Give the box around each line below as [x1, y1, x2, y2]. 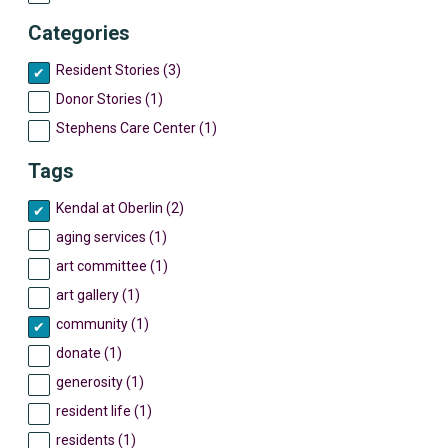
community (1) [56, 316, 149, 332]
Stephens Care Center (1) [56, 120, 217, 136]
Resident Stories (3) [56, 62, 181, 78]
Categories [28, 21, 130, 45]
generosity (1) [56, 374, 144, 390]
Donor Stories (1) [56, 91, 163, 107]
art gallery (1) [56, 287, 140, 303]
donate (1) [56, 345, 122, 361]
